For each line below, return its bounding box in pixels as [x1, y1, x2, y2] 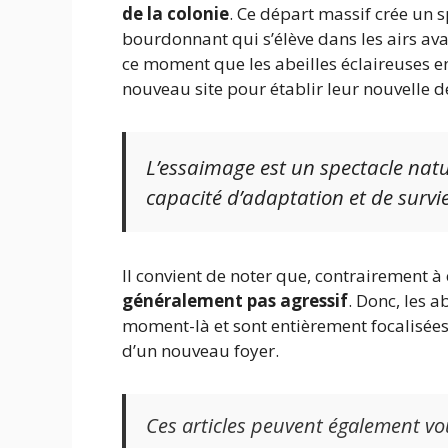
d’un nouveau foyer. [122, 338, 279, 362]
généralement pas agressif [122, 288, 348, 312]
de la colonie [122, 2, 229, 25]
